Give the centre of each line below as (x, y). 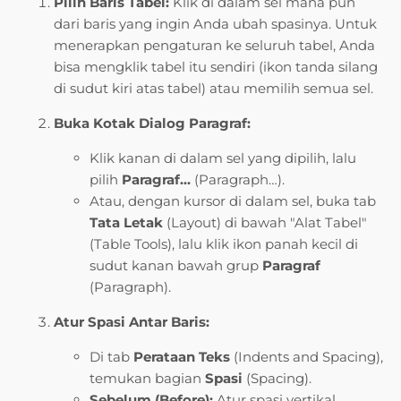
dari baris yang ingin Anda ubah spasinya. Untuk (215, 24)
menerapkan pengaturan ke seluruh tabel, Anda (214, 46)
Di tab (111, 357)
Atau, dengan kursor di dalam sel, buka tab (233, 201)
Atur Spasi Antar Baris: (132, 322)
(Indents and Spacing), (307, 357)
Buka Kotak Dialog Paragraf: (152, 124)
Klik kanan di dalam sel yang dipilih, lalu (223, 158)
